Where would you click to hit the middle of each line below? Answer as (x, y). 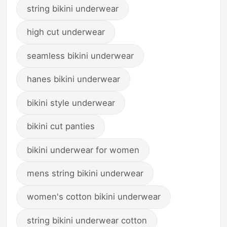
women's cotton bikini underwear (93, 197)
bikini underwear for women (83, 150)
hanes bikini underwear (73, 79)
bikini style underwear (71, 103)
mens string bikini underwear (85, 174)
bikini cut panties (61, 126)
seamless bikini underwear (80, 55)
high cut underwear (66, 32)
